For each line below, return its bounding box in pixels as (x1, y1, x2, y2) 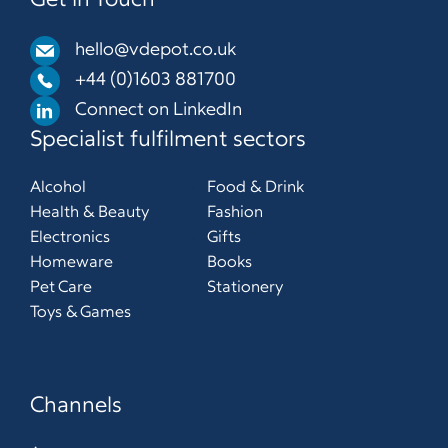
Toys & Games (30, 305, 131, 321)
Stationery (206, 280, 283, 296)
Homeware (30, 255, 113, 271)
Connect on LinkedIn (75, 101, 242, 120)
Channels (30, 395, 122, 418)
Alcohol (30, 180, 86, 196)
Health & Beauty (30, 205, 149, 221)
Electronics (30, 230, 110, 246)
